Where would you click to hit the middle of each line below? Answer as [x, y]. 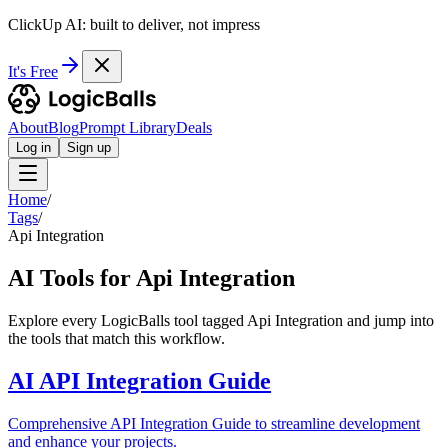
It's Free [33, 71]
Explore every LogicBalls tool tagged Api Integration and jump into [221, 320]
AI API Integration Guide [139, 380]
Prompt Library [127, 127]
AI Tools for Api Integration [151, 277]
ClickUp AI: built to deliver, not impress [134, 24]
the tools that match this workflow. [116, 338]
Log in [33, 147]
